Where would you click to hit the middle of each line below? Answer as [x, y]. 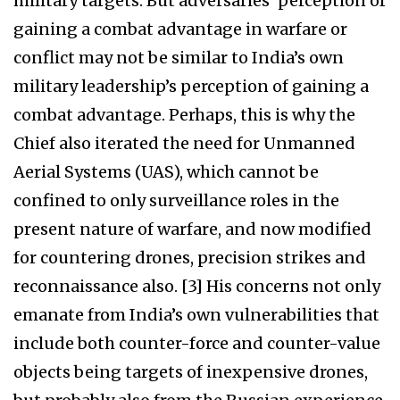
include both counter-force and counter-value [197, 344]
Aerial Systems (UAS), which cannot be [166, 172]
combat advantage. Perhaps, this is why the [184, 115]
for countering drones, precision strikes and [190, 258]
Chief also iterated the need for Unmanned [184, 144]
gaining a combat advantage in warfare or [180, 29]
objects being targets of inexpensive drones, [191, 372]
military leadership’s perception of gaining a [191, 87]
